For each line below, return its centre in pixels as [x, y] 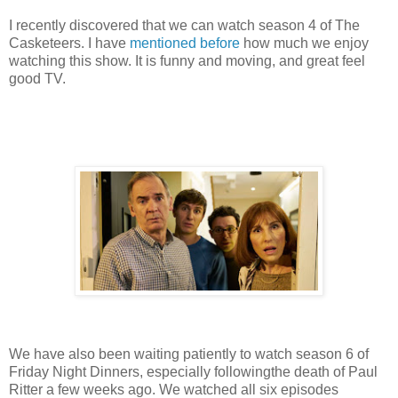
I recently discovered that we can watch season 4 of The [184, 26]
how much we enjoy [304, 44]
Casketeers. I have [69, 44]
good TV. [37, 79]
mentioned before [185, 44]
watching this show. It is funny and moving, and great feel [187, 61]
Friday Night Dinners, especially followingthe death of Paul [193, 372]
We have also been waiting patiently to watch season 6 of [189, 354]
